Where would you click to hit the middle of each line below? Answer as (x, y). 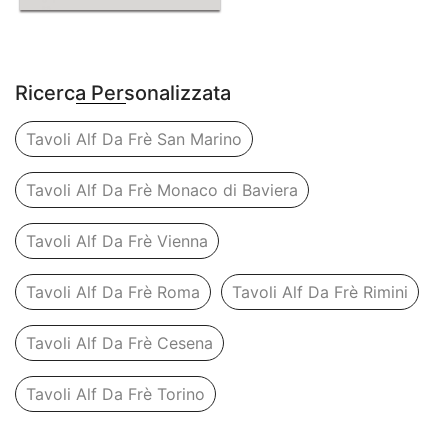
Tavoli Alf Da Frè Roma (113, 292)
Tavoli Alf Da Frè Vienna (117, 241)
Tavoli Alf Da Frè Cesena (119, 343)
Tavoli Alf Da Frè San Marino (134, 139)
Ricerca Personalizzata (123, 93)
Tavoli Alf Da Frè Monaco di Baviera (162, 190)
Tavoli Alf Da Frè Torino (115, 394)
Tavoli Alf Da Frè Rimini (320, 292)
